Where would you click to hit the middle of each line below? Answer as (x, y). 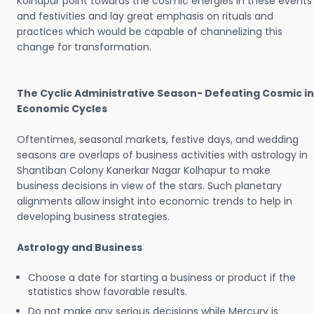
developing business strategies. (93, 217)
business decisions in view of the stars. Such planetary (149, 186)
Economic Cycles (62, 109)
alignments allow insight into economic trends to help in (155, 201)
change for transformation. (84, 47)
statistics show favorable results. (108, 292)
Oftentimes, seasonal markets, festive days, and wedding (158, 139)
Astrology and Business (80, 247)
